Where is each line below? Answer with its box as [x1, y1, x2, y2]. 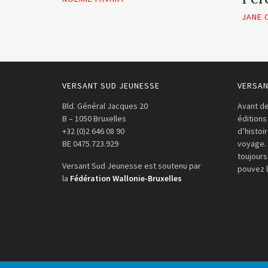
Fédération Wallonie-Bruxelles [70, 173, 182, 184]
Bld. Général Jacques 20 [62, 100, 148, 111]
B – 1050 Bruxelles [62, 113, 126, 124]
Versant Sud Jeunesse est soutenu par [62, 160, 201, 171]
